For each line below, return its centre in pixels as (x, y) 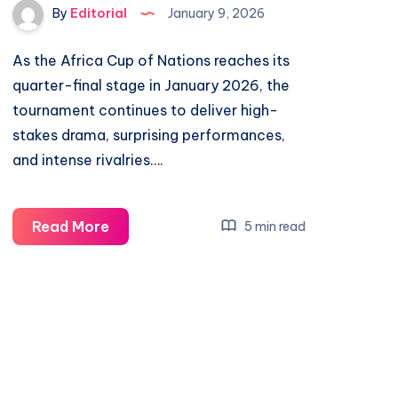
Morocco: (143, 275)
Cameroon (147, 226)
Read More (71, 227)
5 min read (273, 226)
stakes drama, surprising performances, (149, 135)
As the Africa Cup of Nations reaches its (151, 60)
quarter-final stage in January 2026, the (151, 85)
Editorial (98, 14)
